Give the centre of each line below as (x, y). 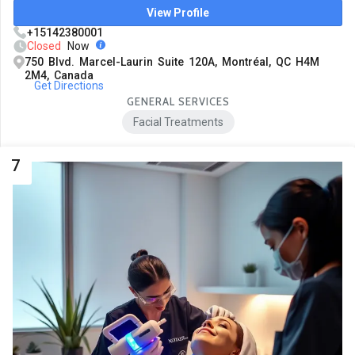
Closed (44, 46)
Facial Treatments (178, 122)
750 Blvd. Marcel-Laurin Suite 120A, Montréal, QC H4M (172, 62)
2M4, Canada (59, 76)
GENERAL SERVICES (178, 102)
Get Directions (69, 86)
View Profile (178, 13)
